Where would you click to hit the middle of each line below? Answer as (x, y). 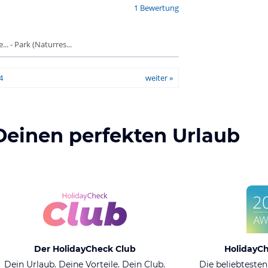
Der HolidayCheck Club (85, 249)
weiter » (159, 78)
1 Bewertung (156, 8)
